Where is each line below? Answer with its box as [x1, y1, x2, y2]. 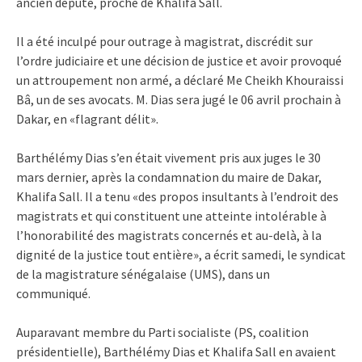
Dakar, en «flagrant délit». [16, 110, 158, 127]
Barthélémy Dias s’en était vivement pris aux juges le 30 [16, 149, 321, 166]
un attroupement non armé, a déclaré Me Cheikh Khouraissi [16, 71, 343, 88]
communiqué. [16, 284, 90, 301]
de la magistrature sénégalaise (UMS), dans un [16, 265, 270, 282]
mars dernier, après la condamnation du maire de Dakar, [16, 168, 322, 185]
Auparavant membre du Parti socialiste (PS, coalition [16, 323, 309, 340]
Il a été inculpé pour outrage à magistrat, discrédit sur [16, 32, 313, 49]
